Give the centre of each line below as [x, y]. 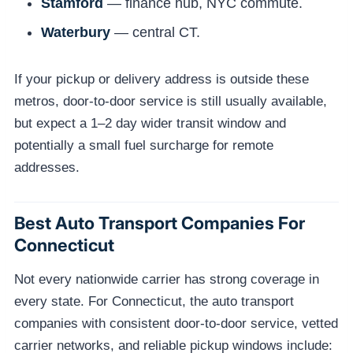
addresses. [47, 167]
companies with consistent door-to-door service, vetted [176, 324]
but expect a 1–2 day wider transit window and [150, 123]
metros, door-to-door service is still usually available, [171, 101]
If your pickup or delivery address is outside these [162, 79]
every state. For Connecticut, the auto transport [154, 302]
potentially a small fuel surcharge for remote [144, 145]
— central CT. [155, 32]
